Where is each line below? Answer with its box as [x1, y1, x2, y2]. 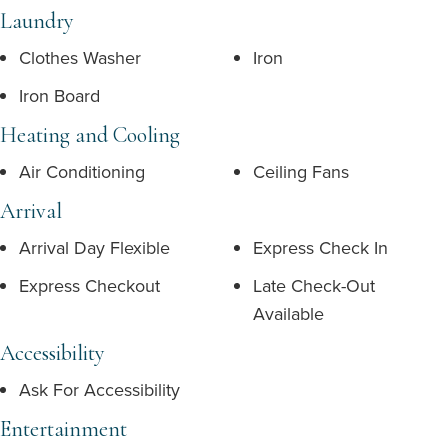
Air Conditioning [19, 159, 145, 184]
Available [253, 301, 324, 326]
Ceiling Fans [253, 159, 349, 184]
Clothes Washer [19, 45, 141, 70]
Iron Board [19, 83, 100, 108]
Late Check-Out [253, 273, 375, 298]
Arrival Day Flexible [19, 235, 170, 260]
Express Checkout [19, 273, 160, 298]
